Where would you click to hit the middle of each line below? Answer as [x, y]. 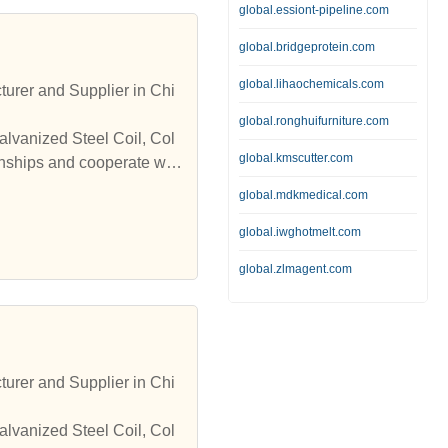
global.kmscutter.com [296, 158]
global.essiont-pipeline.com [314, 10]
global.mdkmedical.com [303, 195]
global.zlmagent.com [295, 269]
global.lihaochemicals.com [311, 84]
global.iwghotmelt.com [300, 232]
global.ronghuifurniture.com [314, 121]
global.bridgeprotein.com [307, 47]
